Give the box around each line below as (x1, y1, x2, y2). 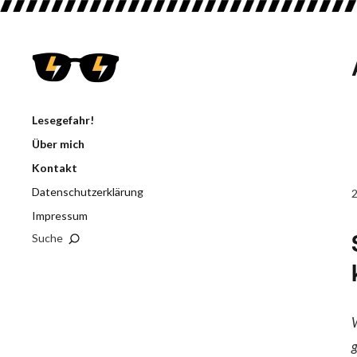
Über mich (32, 137, 84, 151)
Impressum (32, 209, 88, 222)
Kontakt (32, 161, 77, 175)
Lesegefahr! (32, 113, 94, 127)
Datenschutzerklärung (32, 185, 143, 198)
